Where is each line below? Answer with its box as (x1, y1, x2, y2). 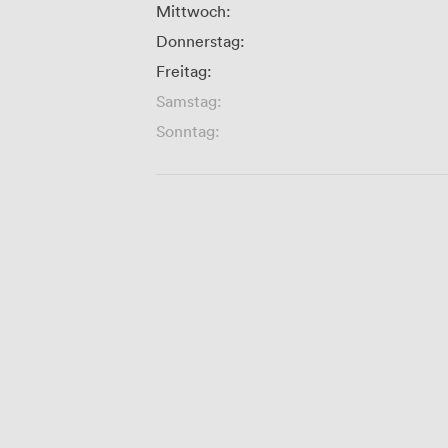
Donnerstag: (156, 31, 245, 52)
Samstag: (156, 91, 222, 112)
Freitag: (156, 61, 212, 82)
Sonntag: (156, 121, 220, 142)
